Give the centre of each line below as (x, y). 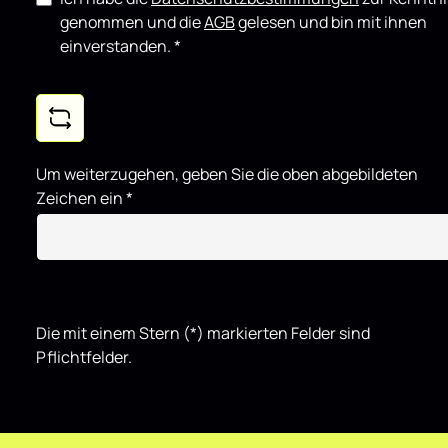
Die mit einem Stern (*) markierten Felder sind (203, 333)
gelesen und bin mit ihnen (331, 22)
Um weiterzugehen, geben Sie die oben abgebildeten (227, 174)
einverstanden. (117, 46)
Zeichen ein (81, 198)
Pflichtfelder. (84, 357)
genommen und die (132, 22)
